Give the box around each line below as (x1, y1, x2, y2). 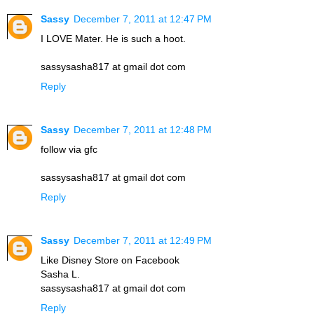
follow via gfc (41, 144, 97, 156)
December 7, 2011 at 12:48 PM (74, 124, 212, 136)
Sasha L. (41, 268, 80, 280)
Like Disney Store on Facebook (41, 254, 179, 266)
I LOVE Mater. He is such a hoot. (41, 33, 186, 45)
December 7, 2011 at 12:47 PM (74, 13, 212, 25)
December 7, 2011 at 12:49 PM (74, 235, 212, 247)
